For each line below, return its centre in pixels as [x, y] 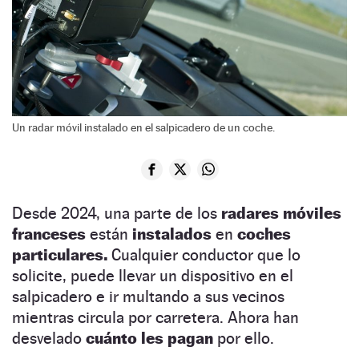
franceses [51, 234]
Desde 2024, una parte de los [117, 213]
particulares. [62, 254]
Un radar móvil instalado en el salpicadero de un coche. [143, 127]
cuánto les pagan [149, 338]
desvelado [49, 338]
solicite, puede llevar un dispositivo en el [153, 275]
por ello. [244, 338]
